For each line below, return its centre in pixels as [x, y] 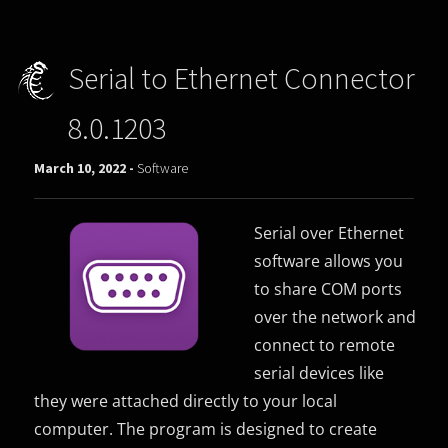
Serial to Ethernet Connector [241, 77]
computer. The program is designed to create [206, 428]
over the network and [335, 316]
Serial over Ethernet [329, 232]
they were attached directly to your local [186, 400]
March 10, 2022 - [86, 167]
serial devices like [319, 372]
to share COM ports [328, 288]
